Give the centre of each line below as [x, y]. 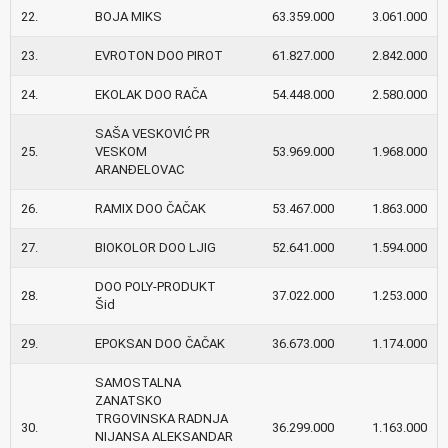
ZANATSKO [128, 400]
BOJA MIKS [128, 16]
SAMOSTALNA [138, 382]
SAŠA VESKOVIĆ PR [152, 133]
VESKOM [121, 151]
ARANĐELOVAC [139, 169]
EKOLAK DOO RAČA [151, 94]
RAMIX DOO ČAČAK [150, 208]
